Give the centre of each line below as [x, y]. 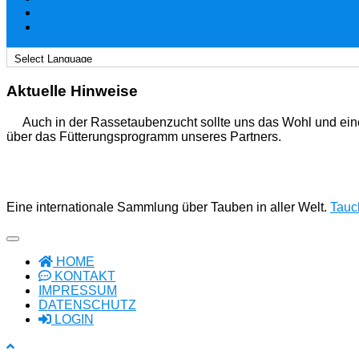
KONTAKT [83, 276]
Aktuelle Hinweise [72, 91]
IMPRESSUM [78, 290]
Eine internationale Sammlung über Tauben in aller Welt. [168, 207]
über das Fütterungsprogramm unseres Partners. [144, 136]
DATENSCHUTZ [87, 305]
